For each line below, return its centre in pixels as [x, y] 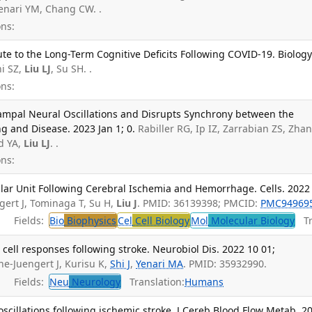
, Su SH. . [72, 69]
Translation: [153, 281]
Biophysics [91, 221]
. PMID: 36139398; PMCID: [199, 203]
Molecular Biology [252, 221]
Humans [204, 281]
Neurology [95, 281]
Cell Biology [161, 221]
